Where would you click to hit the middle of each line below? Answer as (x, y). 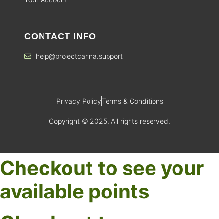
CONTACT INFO (60, 36)
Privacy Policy (78, 101)
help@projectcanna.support (79, 56)
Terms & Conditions (132, 101)
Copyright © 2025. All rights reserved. (109, 121)
